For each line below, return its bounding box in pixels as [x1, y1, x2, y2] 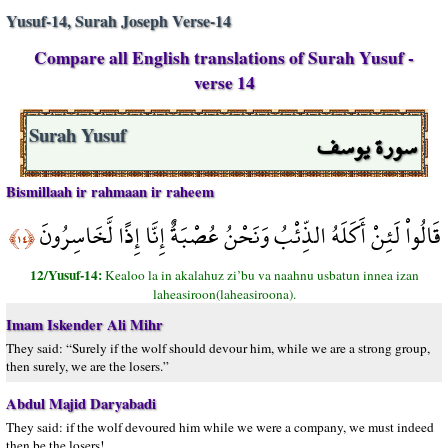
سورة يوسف [317, 120, 417, 173]
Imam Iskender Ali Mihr [6, 314, 163, 335]
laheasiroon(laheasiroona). [152, 285, 296, 303]
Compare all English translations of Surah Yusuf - [34, 45, 414, 70]
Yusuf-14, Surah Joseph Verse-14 [6, 9, 231, 32]
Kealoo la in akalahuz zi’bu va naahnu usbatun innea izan [104, 266, 419, 284]
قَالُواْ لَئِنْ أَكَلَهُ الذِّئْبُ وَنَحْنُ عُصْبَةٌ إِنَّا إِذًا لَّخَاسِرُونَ [35, 209, 440, 262]
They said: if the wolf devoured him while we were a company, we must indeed [6, 418, 434, 436]
